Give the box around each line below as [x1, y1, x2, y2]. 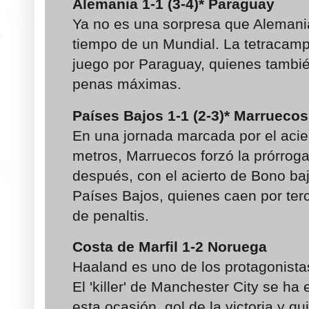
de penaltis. [72, 207, 149, 223]
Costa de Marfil [72, 239, 182, 255]
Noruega [208, 239, 271, 255]
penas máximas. [72, 76, 181, 92]
